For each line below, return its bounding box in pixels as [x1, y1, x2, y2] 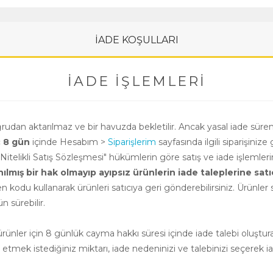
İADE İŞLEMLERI [67, 73, 206, 90]
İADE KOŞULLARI [94, 34, 179, 46]
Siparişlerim [108, 136, 156, 147]
